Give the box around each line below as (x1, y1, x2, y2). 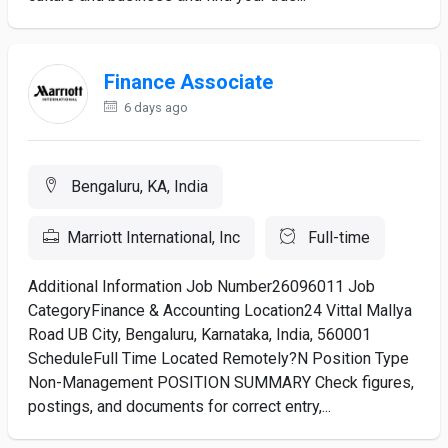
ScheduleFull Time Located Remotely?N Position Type (28, 349, 409, 368)
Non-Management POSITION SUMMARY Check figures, (28, 373, 414, 392)
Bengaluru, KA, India (67, 177, 208, 196)
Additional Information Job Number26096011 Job (28, 277, 375, 296)
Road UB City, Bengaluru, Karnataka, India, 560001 (28, 325, 371, 344)
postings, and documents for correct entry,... (28, 397, 331, 416)
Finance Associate (104, 70, 273, 94)
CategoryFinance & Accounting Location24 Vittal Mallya (28, 301, 412, 320)
